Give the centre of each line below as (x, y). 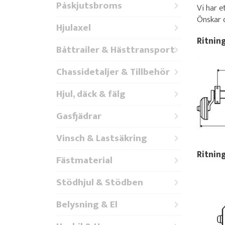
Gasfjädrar (79, 116)
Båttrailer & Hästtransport (116, 50)
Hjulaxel (74, 28)
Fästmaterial (84, 160)
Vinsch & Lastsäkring (102, 138)
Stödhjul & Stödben (100, 182)
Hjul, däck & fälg (91, 94)
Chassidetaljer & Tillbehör (113, 72)
